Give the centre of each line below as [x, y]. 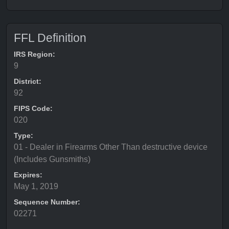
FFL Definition [50, 38]
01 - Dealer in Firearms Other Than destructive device [111, 147]
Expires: [28, 175]
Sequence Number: [47, 202]
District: [28, 81]
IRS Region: [35, 54]
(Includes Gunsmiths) [52, 159]
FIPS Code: [33, 108]
